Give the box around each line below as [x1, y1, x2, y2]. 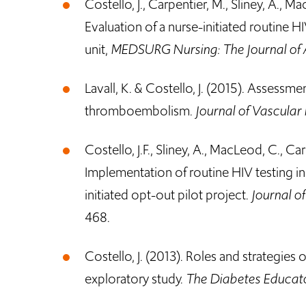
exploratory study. [85, 269, 186, 288]
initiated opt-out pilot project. [85, 185, 251, 204]
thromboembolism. [85, 101, 195, 120]
